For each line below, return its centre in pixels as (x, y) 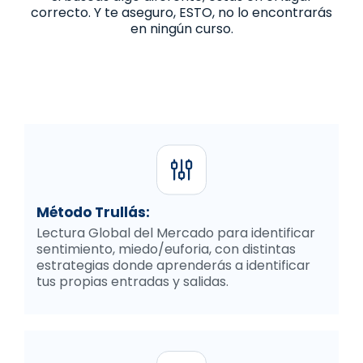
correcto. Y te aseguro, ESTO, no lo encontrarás (181, 13)
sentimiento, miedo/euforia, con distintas (166, 250)
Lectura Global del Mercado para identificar (176, 233)
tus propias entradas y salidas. (132, 282)
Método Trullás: (93, 213)
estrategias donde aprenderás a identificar (173, 266)
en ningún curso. (181, 29)
